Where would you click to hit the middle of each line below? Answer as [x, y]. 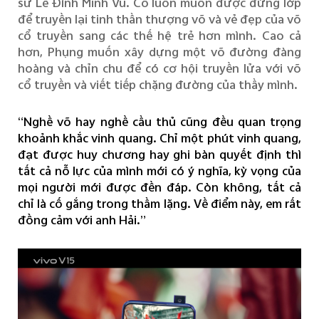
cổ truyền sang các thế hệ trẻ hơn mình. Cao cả [159, 36]
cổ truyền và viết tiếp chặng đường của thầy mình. [157, 85]
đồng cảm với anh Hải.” [82, 220]
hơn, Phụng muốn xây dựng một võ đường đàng [159, 52]
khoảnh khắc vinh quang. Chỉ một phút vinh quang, [159, 138]
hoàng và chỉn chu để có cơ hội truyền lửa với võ [159, 68]
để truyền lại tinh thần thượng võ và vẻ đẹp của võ [159, 19]
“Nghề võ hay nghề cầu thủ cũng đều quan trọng [159, 122]
